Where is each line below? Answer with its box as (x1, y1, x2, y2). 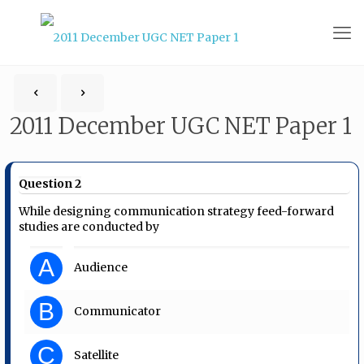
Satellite (74, 347, 119, 362)
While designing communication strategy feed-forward (19, 203, 335, 219)
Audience (74, 259, 128, 275)
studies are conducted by (19, 219, 160, 234)
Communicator (74, 303, 162, 318)
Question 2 (19, 176, 82, 191)
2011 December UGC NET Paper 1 (10, 112, 352, 140)
